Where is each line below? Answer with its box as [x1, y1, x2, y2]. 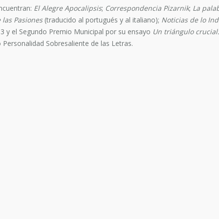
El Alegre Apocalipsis [34, 3, 102, 13]
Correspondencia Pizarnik [105, 3, 189, 13]
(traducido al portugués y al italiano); [43, 15, 161, 24]
